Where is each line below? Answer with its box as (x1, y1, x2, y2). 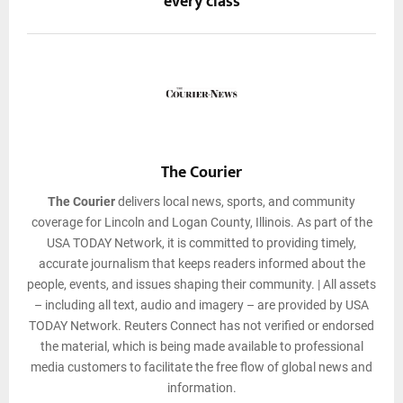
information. (166, 380, 237, 395)
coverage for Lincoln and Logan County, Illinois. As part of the (31, 214, 372, 229)
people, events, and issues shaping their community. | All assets (27, 276, 376, 291)
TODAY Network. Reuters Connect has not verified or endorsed (29, 318, 374, 333)
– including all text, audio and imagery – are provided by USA (34, 297, 369, 312)
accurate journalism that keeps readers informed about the (38, 255, 365, 271)
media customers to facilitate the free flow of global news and (31, 359, 372, 374)
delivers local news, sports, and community (115, 193, 355, 209)
